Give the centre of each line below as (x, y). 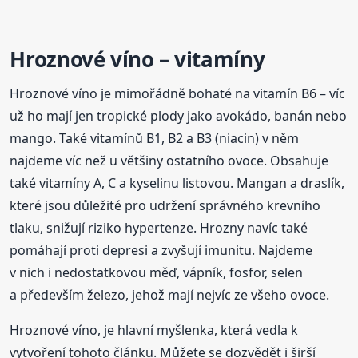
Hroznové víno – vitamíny (137, 60)
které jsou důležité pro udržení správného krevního (165, 206)
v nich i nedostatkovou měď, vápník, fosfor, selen (157, 273)
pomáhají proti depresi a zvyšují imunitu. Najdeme (161, 251)
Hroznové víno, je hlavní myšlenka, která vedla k (154, 330)
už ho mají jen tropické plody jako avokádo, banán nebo (179, 116)
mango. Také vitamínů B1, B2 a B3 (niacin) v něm (155, 139)
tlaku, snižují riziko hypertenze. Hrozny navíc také (159, 228)
